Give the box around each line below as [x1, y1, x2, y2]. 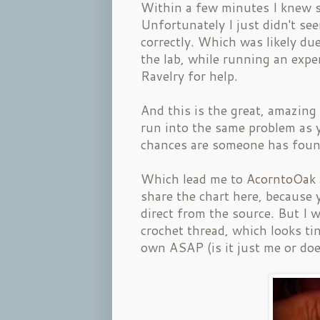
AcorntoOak [246, 169, 316, 188]
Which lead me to [141, 169, 246, 188]
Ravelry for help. [141, 66, 238, 85]
